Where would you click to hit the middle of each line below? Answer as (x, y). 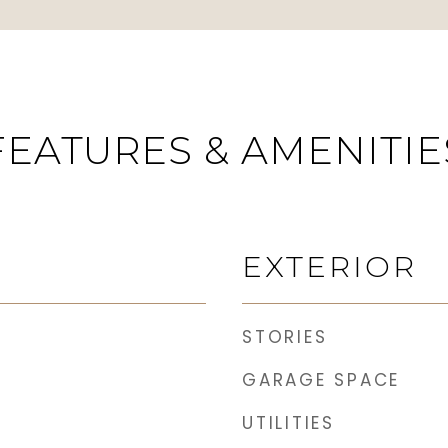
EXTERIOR (329, 266)
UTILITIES (288, 423)
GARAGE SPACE (321, 380)
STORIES (285, 337)
